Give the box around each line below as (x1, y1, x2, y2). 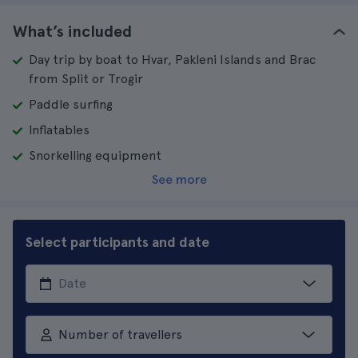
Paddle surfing (29, 97, 113, 112)
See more (151, 172, 207, 187)
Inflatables (29, 122, 89, 137)
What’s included (13, 22, 132, 41)
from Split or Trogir (29, 71, 143, 86)
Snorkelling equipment (29, 148, 161, 163)
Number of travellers (58, 327, 182, 342)
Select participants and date (26, 233, 209, 250)
